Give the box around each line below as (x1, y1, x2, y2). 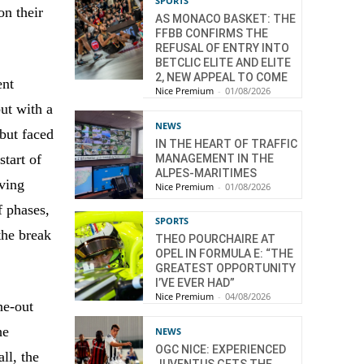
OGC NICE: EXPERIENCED (155, 342, 286, 356)
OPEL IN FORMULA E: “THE (155, 247, 293, 261)
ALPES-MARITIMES (155, 166, 257, 180)
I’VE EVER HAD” (155, 276, 235, 290)
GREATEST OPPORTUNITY (155, 262, 296, 275)
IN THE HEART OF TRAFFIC (155, 136, 297, 150)
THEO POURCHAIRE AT (155, 232, 275, 246)
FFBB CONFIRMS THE (155, 27, 268, 41)
